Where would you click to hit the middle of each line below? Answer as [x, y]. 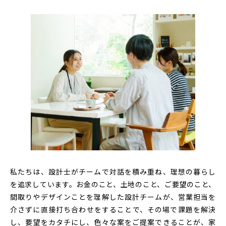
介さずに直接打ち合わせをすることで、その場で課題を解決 [113, 209]
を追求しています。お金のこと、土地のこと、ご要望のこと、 [113, 184]
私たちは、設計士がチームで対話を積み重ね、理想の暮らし [113, 171]
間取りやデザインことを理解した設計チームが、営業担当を [113, 196]
